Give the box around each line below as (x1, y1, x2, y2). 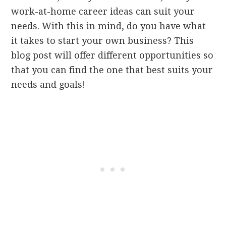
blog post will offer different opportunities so (11, 50, 214, 61)
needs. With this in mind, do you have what (11, 21, 206, 32)
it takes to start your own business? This (11, 35, 194, 46)
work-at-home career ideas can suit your (11, 6, 195, 17)
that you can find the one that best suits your (11, 65, 213, 76)
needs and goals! (11, 79, 86, 90)
